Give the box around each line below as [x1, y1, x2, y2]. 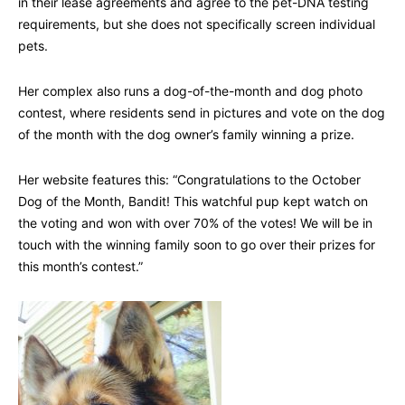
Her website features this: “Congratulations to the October [18, 172, 361, 188]
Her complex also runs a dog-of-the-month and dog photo [18, 83, 363, 99]
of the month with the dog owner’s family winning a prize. [18, 127, 354, 143]
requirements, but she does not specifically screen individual [18, 16, 375, 33]
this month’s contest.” [18, 259, 143, 275]
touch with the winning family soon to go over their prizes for [18, 237, 375, 253]
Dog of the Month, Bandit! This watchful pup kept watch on [18, 193, 368, 210]
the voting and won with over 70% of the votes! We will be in [18, 215, 372, 231]
